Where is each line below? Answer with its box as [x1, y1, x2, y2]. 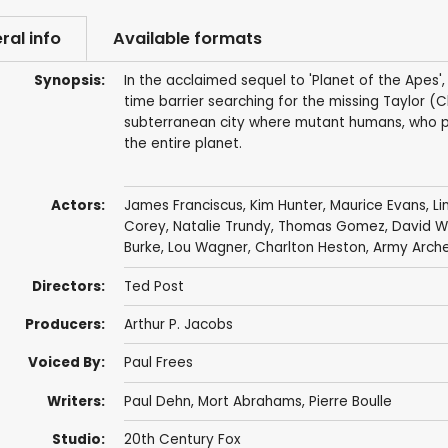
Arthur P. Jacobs [123, 315, 233, 335]
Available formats [112, 27, 262, 50]
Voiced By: [27, 353, 105, 373]
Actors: [50, 196, 105, 216]
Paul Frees [123, 353, 193, 373]
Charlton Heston [254, 238, 366, 258]
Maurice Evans [329, 196, 426, 216]
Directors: [31, 276, 105, 296]
